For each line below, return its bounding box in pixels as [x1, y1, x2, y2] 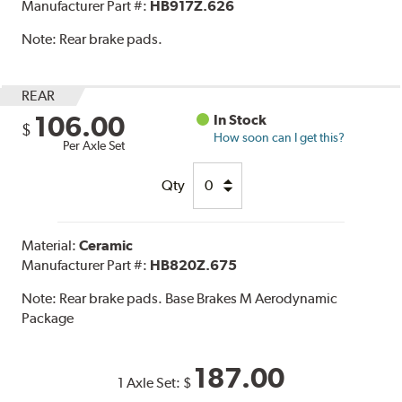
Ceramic [79, 236, 134, 254]
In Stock [214, 110, 267, 128]
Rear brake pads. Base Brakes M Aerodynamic [59, 289, 338, 307]
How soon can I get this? [214, 129, 345, 144]
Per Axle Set [63, 137, 126, 153]
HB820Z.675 [150, 256, 238, 274]
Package [22, 309, 74, 327]
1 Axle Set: [118, 373, 183, 391]
